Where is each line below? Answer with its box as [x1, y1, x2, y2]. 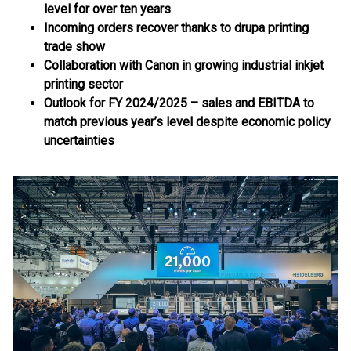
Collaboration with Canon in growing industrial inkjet [44, 58, 324, 73]
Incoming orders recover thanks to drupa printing [44, 20, 309, 35]
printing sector [44, 77, 123, 92]
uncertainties [44, 133, 114, 148]
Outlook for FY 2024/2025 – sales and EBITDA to [44, 96, 314, 110]
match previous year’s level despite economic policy [44, 114, 331, 129]
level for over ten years [44, 2, 171, 16]
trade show [44, 39, 105, 54]
